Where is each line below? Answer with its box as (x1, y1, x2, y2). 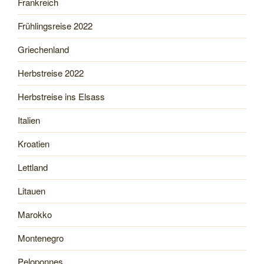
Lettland (18, 161, 48, 174)
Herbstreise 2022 (18, 67, 84, 80)
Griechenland (18, 43, 69, 56)
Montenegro (18, 232, 64, 245)
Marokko (18, 208, 52, 221)
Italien (18, 114, 40, 127)
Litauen (18, 184, 45, 197)
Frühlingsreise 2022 (18, 19, 93, 32)
